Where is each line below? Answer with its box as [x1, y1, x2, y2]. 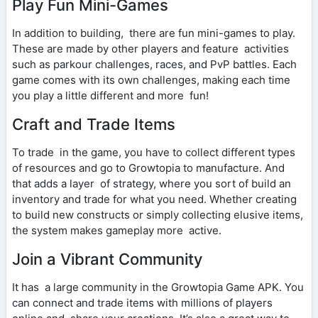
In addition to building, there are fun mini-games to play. [12, 26, 295, 40]
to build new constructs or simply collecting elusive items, [12, 207, 303, 221]
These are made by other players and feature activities [12, 41, 289, 55]
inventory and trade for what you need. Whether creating [12, 192, 297, 206]
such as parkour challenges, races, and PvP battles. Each [12, 57, 297, 71]
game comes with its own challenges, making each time [12, 72, 290, 87]
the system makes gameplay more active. [12, 223, 221, 237]
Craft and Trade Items [12, 114, 175, 133]
